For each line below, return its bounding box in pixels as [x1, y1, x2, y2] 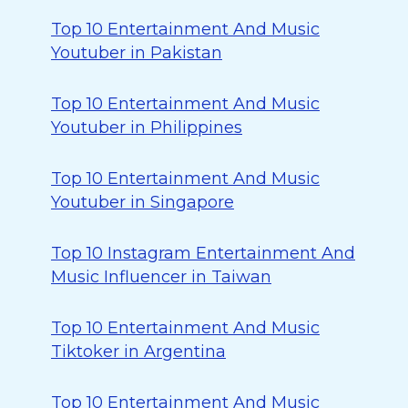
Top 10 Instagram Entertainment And [51, 243, 355, 263]
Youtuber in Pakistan [51, 43, 222, 63]
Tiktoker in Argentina [51, 342, 226, 362]
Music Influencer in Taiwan [51, 267, 271, 287]
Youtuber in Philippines [51, 117, 242, 138]
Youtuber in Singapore [51, 192, 234, 212]
